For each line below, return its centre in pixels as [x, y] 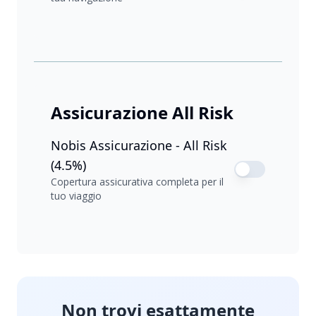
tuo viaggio [76, 196]
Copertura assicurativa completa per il [137, 182]
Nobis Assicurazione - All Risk [139, 146]
